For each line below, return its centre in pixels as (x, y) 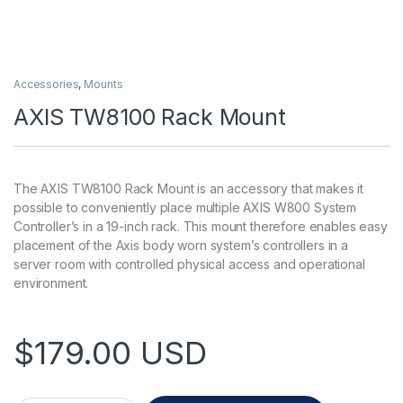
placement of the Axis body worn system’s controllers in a (181, 246)
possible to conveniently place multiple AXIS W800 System (185, 208)
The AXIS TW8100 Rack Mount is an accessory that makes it (189, 189)
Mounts (103, 85)
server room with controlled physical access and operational (189, 264)
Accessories (46, 85)
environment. (51, 283)
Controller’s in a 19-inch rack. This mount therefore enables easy (201, 227)
